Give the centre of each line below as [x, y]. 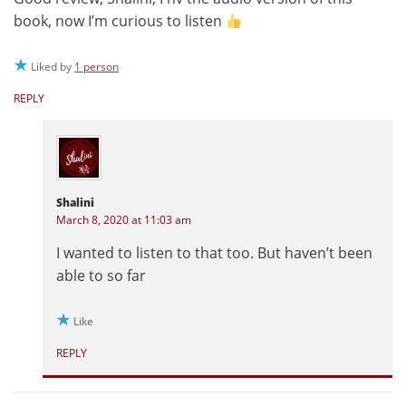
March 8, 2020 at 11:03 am [124, 220]
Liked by [53, 67]
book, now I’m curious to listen [120, 21]
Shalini [75, 203]
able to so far [101, 276]
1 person [97, 67]
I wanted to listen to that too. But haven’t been [214, 253]
